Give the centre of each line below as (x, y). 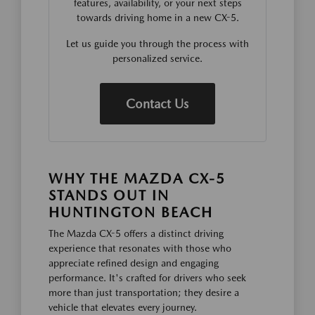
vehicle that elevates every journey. (123, 307)
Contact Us (157, 103)
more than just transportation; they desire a (144, 292)
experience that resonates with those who (140, 248)
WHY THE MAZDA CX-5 (137, 178)
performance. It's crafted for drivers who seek (147, 277)
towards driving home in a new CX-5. (157, 17)
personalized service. (157, 58)
